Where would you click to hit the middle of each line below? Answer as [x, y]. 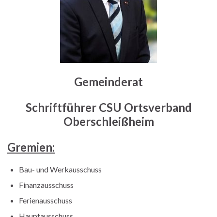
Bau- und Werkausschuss [60, 169]
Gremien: [31, 147]
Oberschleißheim [108, 121]
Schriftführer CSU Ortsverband [108, 107]
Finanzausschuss [46, 185]
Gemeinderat [108, 81]
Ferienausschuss [46, 200]
